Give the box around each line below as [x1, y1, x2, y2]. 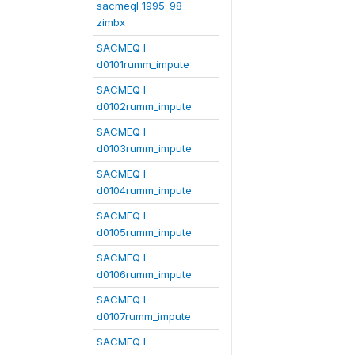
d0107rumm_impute [97, 310, 191, 323]
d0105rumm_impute [97, 226, 192, 239]
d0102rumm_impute [97, 100, 192, 113]
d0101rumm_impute [97, 58, 189, 71]
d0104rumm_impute [97, 184, 192, 197]
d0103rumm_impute [97, 142, 192, 155]
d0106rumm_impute [97, 268, 192, 281]
